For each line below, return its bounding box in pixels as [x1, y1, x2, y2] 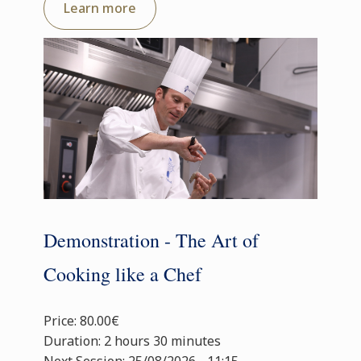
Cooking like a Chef [44, 261, 201, 287]
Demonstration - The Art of [44, 227, 259, 253]
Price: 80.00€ [44, 312, 119, 330]
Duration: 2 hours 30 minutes [44, 332, 221, 350]
